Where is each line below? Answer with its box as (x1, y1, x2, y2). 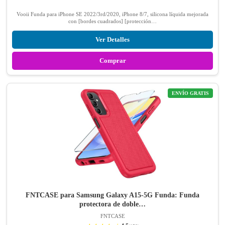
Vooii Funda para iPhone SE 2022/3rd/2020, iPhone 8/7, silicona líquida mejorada (17, 11, 208, 17)
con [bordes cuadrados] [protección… (68, 18, 157, 24)
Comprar (99, 56, 126, 64)
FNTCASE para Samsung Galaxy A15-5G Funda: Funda (26, 191, 199, 199)
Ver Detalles (95, 35, 130, 43)
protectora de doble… (79, 200, 146, 208)
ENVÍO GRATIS (172, 90, 209, 96)
